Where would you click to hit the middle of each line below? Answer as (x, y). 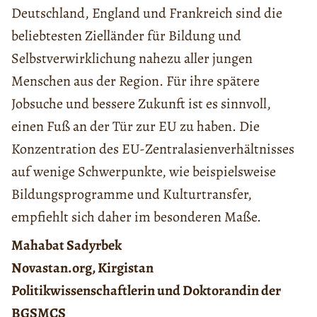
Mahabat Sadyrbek (67, 246)
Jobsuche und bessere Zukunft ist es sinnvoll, (141, 104)
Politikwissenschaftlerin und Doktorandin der (146, 291)
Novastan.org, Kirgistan (82, 268)
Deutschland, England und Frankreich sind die (147, 13)
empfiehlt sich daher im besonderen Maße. (136, 217)
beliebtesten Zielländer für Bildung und (126, 36)
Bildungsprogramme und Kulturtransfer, (132, 195)
